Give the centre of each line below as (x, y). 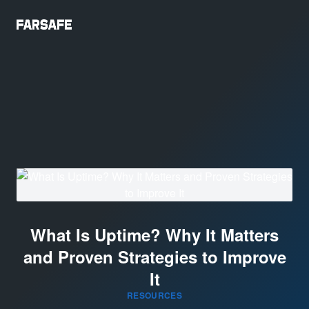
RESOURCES (154, 295)
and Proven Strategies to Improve (154, 257)
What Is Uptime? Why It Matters (154, 235)
